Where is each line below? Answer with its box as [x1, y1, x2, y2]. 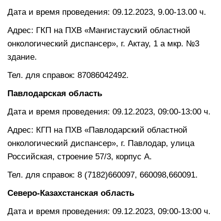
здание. [7, 52, 37, 62]
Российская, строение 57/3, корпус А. [7, 151, 179, 161]
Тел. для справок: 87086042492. [7, 70, 129, 80]
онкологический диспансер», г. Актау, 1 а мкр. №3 [7, 38, 199, 48]
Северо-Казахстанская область [7, 188, 142, 198]
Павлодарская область [7, 88, 102, 98]
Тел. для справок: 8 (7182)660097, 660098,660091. [7, 170, 198, 180]
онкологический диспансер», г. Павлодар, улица [7, 138, 194, 148]
